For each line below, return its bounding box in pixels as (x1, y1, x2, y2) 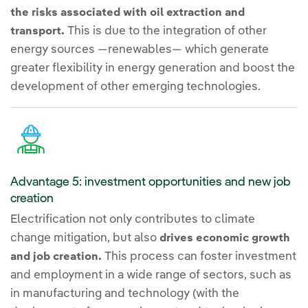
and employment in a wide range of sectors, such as (10, 269, 291, 282)
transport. (10, 26, 65, 38)
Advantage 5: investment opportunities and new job (10, 176, 291, 189)
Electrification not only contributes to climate (10, 214, 255, 226)
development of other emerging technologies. (10, 81, 261, 93)
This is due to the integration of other (65, 25, 267, 38)
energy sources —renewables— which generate (10, 44, 269, 56)
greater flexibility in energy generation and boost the (10, 63, 295, 75)
